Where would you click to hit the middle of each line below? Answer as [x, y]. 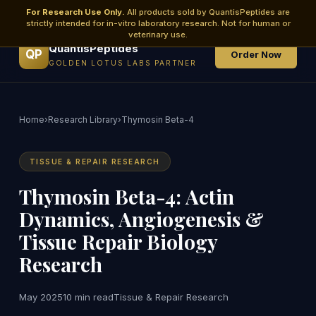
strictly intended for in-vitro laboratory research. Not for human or [158, 23]
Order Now [256, 54]
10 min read [88, 297]
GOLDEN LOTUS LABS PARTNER [122, 63]
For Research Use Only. [75, 12]
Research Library [83, 120]
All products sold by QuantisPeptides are [207, 12]
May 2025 [41, 297]
